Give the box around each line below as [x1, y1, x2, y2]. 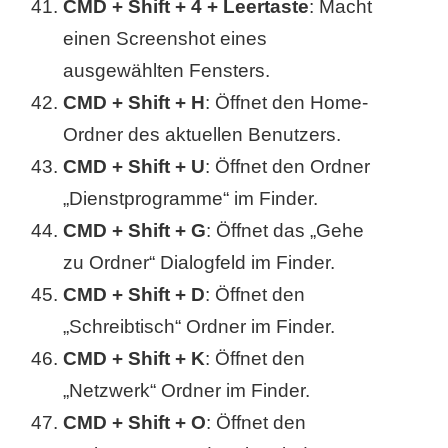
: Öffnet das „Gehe [206, 220, 365, 242]
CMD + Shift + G [63, 220, 207, 242]
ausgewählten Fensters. [63, 60, 271, 82]
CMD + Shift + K [63, 348, 206, 370]
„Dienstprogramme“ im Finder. [63, 188, 319, 210]
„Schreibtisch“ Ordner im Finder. [63, 316, 336, 338]
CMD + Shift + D [63, 284, 206, 306]
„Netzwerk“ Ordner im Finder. [63, 380, 311, 402]
